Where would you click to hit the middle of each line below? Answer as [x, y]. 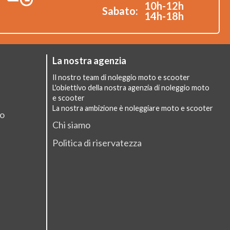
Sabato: [120, 11]
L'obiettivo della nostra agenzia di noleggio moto [131, 88]
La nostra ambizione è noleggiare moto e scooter [133, 108]
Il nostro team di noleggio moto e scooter [121, 77]
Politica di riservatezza [97, 143]
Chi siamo [71, 125]
